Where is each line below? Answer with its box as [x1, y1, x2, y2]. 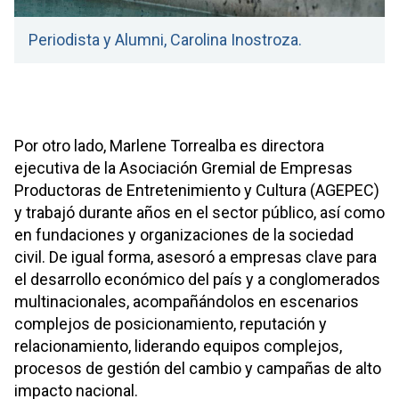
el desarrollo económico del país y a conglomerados [14, 269, 380, 289]
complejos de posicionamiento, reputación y [14, 313, 327, 333]
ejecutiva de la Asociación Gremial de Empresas [14, 158, 353, 177]
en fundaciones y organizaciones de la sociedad [14, 224, 354, 244]
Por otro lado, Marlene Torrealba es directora [14, 135, 324, 155]
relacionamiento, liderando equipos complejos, [14, 336, 342, 355]
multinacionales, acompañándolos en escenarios [14, 291, 359, 311]
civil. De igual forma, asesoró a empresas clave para [14, 247, 377, 266]
